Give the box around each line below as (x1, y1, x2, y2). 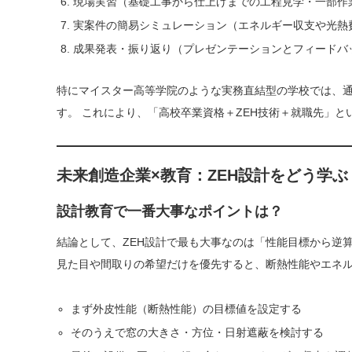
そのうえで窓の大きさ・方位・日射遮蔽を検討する (71, 326, 324, 339)
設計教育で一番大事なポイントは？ (57, 203, 283, 219)
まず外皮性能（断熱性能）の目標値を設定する (71, 302, 302, 315)
